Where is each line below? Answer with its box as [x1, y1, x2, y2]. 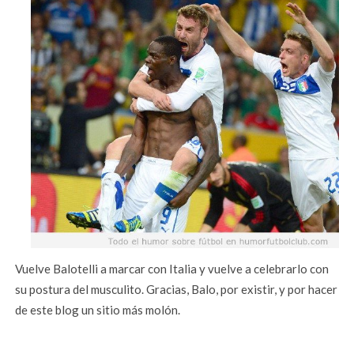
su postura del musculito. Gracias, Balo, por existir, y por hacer [15, 281, 338, 296]
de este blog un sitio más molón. [15, 302, 181, 317]
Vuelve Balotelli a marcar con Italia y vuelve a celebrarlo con [15, 261, 330, 276]
